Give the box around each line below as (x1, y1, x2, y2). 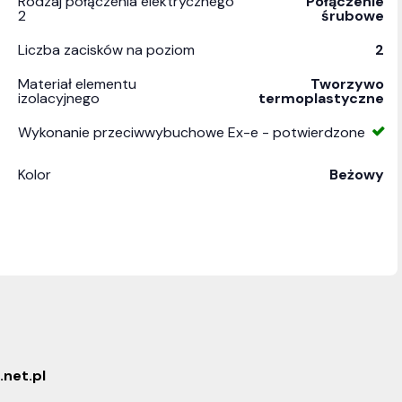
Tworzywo (310, 74, 384, 93)
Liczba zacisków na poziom (18, 40, 195, 59)
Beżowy (329, 165, 384, 184)
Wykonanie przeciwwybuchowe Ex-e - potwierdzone (18, 123, 365, 142)
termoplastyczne (258, 89, 384, 108)
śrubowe (321, 6, 384, 25)
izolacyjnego (18, 89, 100, 108)
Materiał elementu (18, 74, 136, 93)
